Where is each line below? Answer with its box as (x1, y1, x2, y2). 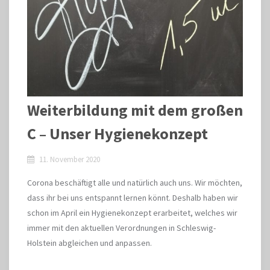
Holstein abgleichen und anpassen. (27, 237, 152, 248)
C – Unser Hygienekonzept (27, 124, 208, 143)
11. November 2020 (39, 154, 100, 165)
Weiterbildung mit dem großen (27, 100, 243, 120)
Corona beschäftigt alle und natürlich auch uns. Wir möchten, (27, 177, 242, 188)
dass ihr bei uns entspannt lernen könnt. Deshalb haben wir (27, 192, 238, 203)
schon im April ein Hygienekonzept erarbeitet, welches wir (27, 207, 237, 218)
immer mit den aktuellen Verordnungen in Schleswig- (27, 222, 216, 233)
